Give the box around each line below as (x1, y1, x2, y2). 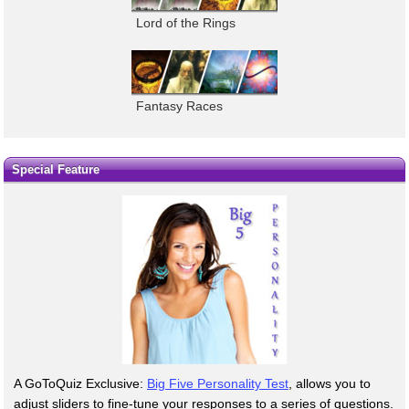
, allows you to (288, 375, 371, 391)
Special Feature (11, 162, 100, 176)
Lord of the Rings (136, 15, 236, 30)
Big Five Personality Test (147, 375, 288, 391)
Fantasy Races (136, 99, 223, 114)
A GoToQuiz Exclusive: (14, 375, 147, 391)
